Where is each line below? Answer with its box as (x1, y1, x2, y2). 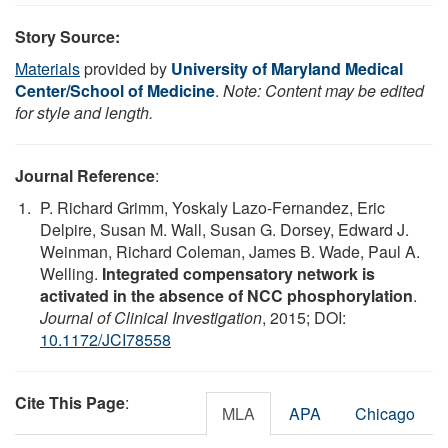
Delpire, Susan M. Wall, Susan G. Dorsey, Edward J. (40, 217, 409, 241)
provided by (80, 56, 171, 80)
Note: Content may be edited (223, 78, 424, 102)
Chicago (355, 401, 415, 425)
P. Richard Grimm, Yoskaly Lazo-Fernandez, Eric (40, 195, 385, 219)
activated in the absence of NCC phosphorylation (40, 283, 413, 307)
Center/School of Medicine (15, 78, 215, 102)
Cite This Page (15, 390, 125, 414)
